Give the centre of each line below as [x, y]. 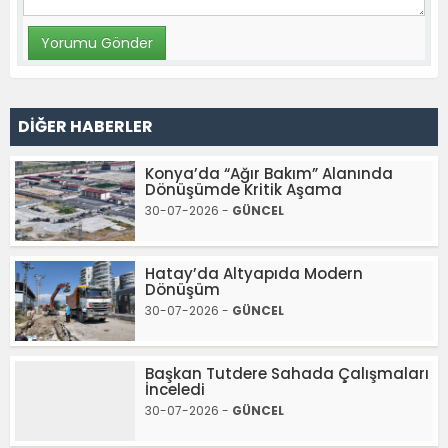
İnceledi [175, 389]
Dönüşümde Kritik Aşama [243, 189]
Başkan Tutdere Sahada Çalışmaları [287, 373]
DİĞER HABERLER [85, 126]
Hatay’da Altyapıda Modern [254, 273]
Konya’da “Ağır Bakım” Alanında [269, 173]
